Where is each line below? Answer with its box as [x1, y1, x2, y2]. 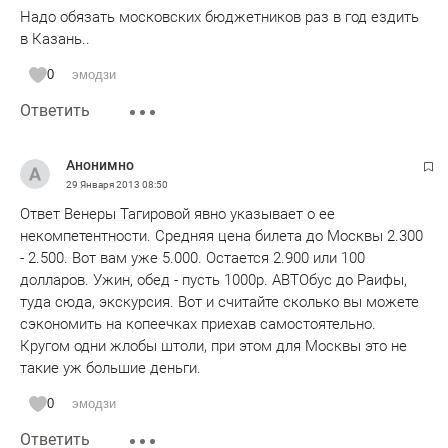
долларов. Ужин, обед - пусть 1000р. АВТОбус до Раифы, [20, 271, 407, 289]
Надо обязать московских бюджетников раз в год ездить [20, 8, 419, 26]
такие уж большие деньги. [20, 359, 201, 377]
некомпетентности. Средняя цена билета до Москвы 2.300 [20, 227, 423, 245]
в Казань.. [20, 30, 90, 48]
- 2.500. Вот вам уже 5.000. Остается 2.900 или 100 [20, 249, 365, 267]
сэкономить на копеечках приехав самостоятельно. [20, 315, 376, 333]
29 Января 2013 [66, 179, 142, 190]
